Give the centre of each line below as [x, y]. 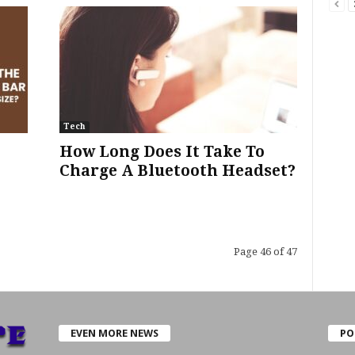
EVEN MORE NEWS [114, 334]
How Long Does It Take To [162, 152]
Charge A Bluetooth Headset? [177, 171]
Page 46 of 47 [265, 252]
